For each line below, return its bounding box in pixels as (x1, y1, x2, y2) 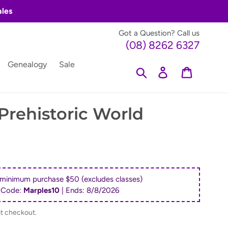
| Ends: (59, 186, 87, 195)
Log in (169, 67, 190, 76)
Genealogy (8, 60, 47, 69)
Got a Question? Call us (119, 28, 199, 38)
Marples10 (23, 186, 60, 195)
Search (148, 67, 172, 76)
